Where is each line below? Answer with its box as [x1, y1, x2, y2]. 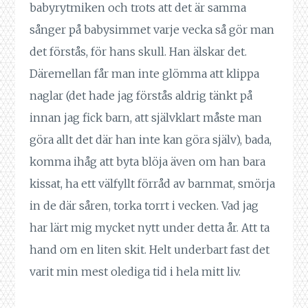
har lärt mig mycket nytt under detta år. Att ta [29, 221, 269, 235]
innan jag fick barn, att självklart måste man [29, 111, 262, 125]
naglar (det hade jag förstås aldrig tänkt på [29, 89, 252, 103]
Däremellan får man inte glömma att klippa [29, 67, 259, 81]
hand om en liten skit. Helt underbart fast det [29, 243, 269, 257]
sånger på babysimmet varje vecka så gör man [29, 23, 274, 37]
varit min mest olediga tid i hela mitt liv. [29, 265, 241, 279]
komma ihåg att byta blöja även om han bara [29, 155, 265, 169]
